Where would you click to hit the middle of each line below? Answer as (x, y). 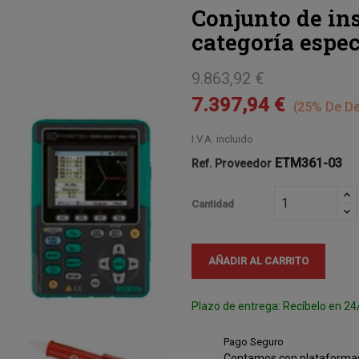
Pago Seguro (254, 341)
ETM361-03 (309, 163)
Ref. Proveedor (232, 163)
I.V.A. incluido (222, 139)
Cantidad (213, 204)
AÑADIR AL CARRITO (258, 260)
